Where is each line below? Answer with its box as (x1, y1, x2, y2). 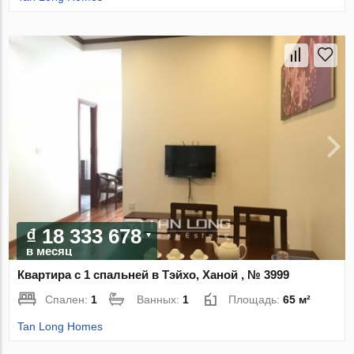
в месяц (26, 243, 73, 258)
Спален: (45, 292, 92, 306)
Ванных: (137, 292, 183, 306)
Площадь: (228, 292, 284, 306)
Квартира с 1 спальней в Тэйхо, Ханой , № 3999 (17, 267, 290, 281)
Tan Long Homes (17, 319, 104, 333)
